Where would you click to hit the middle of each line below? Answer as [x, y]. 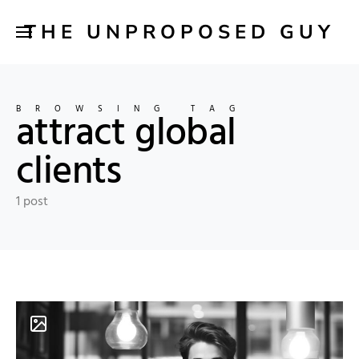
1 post [32, 202]
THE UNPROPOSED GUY [179, 32]
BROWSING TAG [133, 109]
